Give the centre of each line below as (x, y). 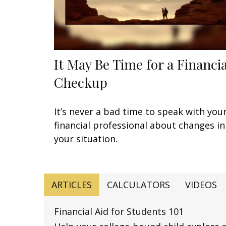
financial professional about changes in (139, 125)
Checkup (81, 82)
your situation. (86, 138)
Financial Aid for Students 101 (119, 211)
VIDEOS (201, 184)
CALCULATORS (138, 184)
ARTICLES (72, 184)
